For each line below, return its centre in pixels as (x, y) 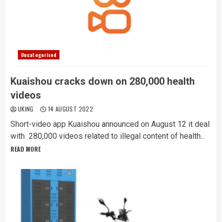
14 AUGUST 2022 (70, 109)
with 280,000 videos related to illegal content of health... (108, 136)
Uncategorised (39, 55)
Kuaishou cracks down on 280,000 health (103, 81)
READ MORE (26, 149)
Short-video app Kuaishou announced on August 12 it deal (110, 124)
